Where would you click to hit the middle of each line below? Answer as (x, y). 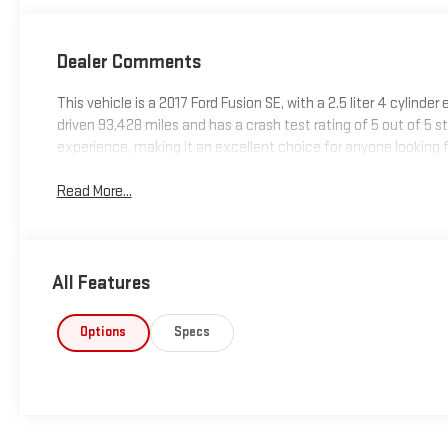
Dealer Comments (129, 61)
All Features (101, 283)
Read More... (94, 192)
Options (103, 332)
